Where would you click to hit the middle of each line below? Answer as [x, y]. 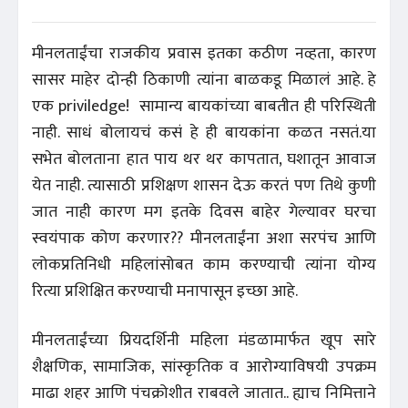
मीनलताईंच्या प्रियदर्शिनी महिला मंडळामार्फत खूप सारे [204, 340]
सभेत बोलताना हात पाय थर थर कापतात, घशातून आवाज [204, 159]
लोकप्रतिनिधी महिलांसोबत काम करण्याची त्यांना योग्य [204, 265]
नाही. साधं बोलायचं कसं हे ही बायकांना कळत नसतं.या [204, 133]
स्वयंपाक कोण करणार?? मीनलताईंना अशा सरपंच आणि [204, 238]
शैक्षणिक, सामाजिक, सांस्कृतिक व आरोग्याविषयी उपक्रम [204, 367]
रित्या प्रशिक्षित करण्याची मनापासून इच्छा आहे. [167, 291]
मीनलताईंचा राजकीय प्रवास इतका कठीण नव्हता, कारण [204, 53]
